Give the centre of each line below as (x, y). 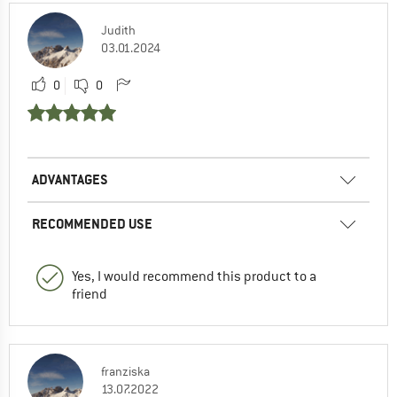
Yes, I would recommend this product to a (194, 276)
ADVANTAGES (70, 179)
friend (90, 294)
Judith (118, 30)
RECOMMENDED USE (92, 223)
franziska (125, 371)
